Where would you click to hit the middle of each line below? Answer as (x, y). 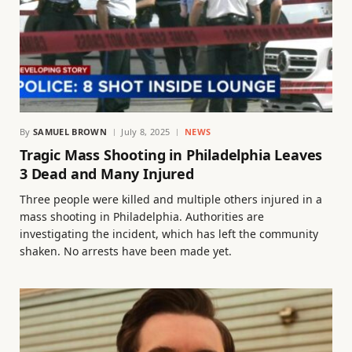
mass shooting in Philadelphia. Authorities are (142, 217)
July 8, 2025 (146, 132)
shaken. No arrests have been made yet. (126, 251)
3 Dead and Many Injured (107, 174)
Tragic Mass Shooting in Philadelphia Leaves (171, 155)
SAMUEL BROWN (70, 132)
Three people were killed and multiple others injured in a (171, 200)
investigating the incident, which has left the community (169, 234)
